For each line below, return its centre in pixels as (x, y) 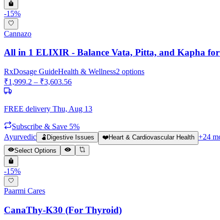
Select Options (36, 151)
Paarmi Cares (25, 191)
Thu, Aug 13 (72, 109)
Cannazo (18, 33)
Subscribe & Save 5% (46, 127)
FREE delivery (27, 109)
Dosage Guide (36, 72)
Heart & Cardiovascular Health (151, 137)
